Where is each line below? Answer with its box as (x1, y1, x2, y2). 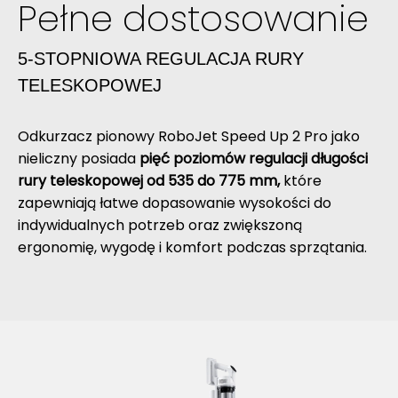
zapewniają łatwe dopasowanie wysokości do (18, 192, 331, 213)
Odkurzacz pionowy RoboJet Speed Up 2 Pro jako (18, 125, 360, 147)
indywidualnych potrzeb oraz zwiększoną (18, 214, 302, 235)
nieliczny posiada (18, 147, 139, 169)
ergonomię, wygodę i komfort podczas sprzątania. (18, 236, 367, 258)
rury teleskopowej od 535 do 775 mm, (18, 170, 280, 191)
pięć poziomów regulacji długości (139, 147, 368, 169)
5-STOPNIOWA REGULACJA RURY (18, 48, 304, 68)
